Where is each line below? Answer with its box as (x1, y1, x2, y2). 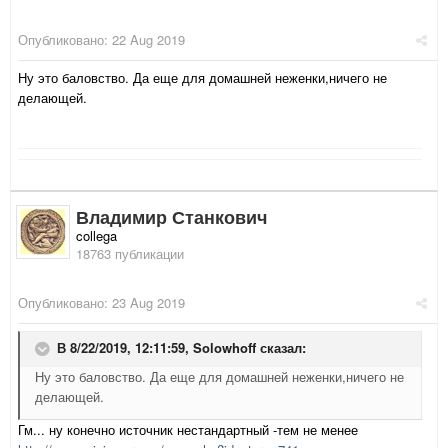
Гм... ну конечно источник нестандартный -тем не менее (18, 420, 358, 440)
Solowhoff (193, 338, 256, 358)
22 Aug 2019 (112, 30, 185, 50)
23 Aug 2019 (112, 293, 185, 313)
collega (76, 226, 117, 246)
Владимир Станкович (76, 204, 267, 231)
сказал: (256, 338, 306, 358)
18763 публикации (76, 244, 184, 264)
